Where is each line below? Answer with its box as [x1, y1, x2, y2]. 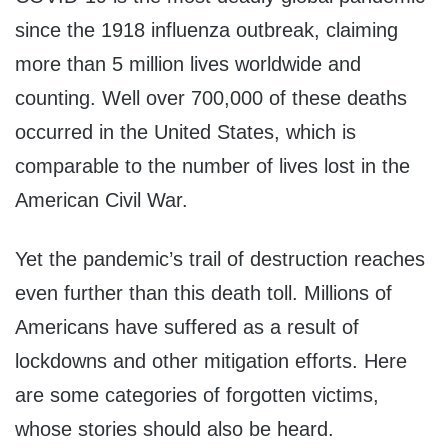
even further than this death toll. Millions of [15, 282, 392, 305]
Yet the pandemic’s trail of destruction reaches [15, 248, 425, 271]
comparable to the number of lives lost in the [15, 155, 410, 178]
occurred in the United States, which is [15, 121, 356, 144]
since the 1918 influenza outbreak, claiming [15, 19, 398, 42]
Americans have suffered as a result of [15, 316, 359, 339]
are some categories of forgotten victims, [15, 384, 379, 407]
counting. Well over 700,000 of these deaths [15, 87, 407, 110]
